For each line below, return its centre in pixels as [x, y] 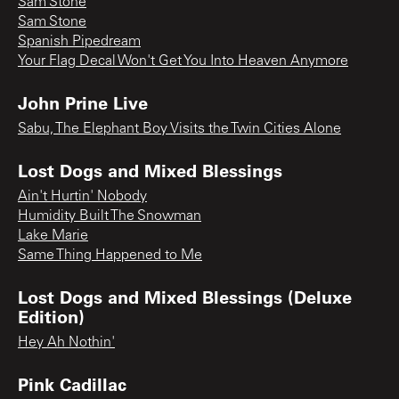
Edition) [51, 316]
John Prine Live [83, 102]
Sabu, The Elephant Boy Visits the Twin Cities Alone [179, 129]
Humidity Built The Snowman [110, 216]
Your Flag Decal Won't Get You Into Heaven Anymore [183, 61]
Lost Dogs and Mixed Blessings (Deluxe [185, 296]
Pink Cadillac [72, 383]
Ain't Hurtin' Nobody [82, 196]
